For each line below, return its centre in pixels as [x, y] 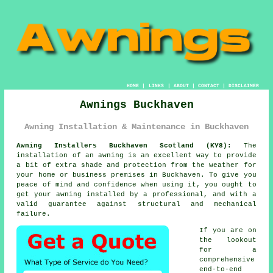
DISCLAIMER [243, 85]
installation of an [57, 155]
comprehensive [227, 259]
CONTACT [208, 85]
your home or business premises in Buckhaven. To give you [136, 175]
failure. [34, 214]
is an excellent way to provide [190, 155]
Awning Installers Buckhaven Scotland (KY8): [124, 145]
